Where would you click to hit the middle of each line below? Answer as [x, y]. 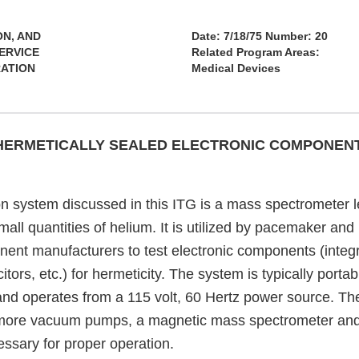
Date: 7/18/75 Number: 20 [260, 36]
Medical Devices [236, 69]
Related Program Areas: [256, 52]
